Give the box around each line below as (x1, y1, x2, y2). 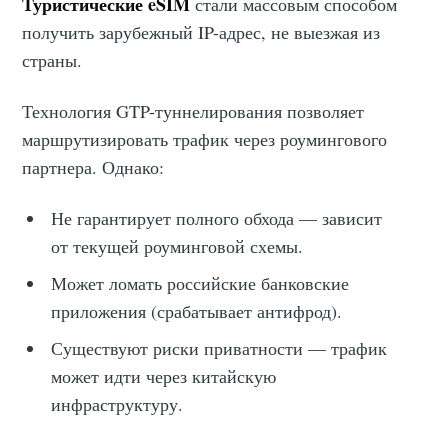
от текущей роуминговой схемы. (51, 234, 304, 259)
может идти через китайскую (51, 364, 277, 389)
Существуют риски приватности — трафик (51, 336, 388, 361)
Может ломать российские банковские (51, 271, 350, 296)
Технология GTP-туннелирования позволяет (22, 99, 365, 124)
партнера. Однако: (22, 155, 165, 180)
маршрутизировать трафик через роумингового (22, 127, 388, 152)
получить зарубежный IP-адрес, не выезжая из (22, 20, 381, 45)
